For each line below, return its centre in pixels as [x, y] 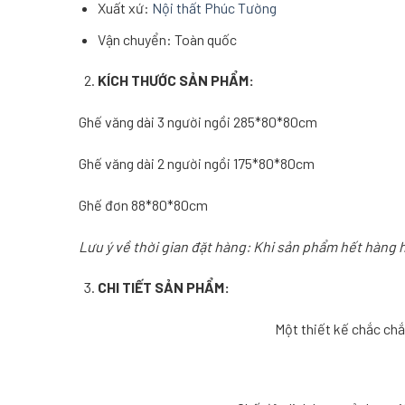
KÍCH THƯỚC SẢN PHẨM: [175, 80]
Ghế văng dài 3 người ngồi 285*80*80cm [198, 122]
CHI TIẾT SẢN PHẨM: [163, 287]
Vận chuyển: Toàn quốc [167, 39]
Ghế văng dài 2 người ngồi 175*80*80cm [197, 163]
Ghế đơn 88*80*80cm [143, 204]
